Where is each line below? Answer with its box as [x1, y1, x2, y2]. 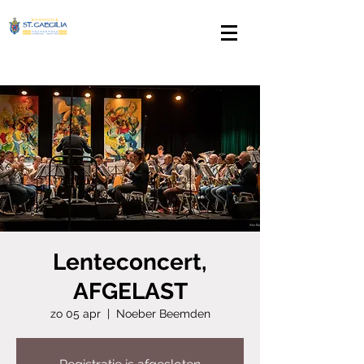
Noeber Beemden [115, 307, 210, 320]
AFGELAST [72, 278, 188, 305]
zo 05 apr [50, 307, 101, 320]
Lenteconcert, [53, 249, 207, 275]
